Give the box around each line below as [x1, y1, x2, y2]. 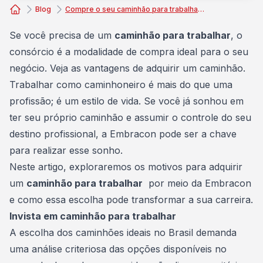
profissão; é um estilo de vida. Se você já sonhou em [9, 95, 244, 107]
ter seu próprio [9, 112, 80, 123]
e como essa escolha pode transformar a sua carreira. [9, 194, 253, 205]
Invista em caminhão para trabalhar [9, 210, 176, 222]
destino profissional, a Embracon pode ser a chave [9, 128, 237, 140]
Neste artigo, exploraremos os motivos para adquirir [9, 161, 242, 173]
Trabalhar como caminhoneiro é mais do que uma [9, 79, 232, 90]
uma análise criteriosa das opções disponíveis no [9, 243, 227, 255]
